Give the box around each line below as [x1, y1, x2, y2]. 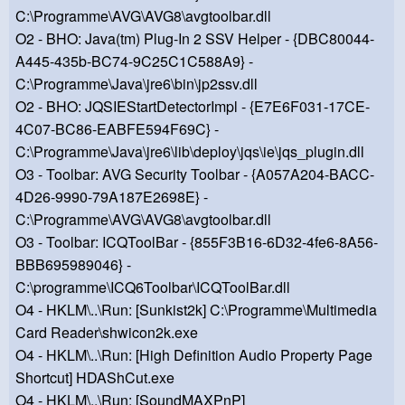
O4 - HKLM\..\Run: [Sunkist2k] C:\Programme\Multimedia [15, 299, 377, 321]
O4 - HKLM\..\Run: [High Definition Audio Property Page [15, 344, 372, 366]
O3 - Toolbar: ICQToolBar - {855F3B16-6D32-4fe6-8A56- [15, 231, 378, 253]
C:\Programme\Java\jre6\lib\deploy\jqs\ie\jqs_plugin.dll [15, 141, 364, 163]
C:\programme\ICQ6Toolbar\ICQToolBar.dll [15, 277, 290, 298]
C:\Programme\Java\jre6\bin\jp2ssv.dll [15, 73, 258, 95]
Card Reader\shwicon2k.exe [15, 322, 198, 344]
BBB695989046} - [15, 254, 131, 276]
